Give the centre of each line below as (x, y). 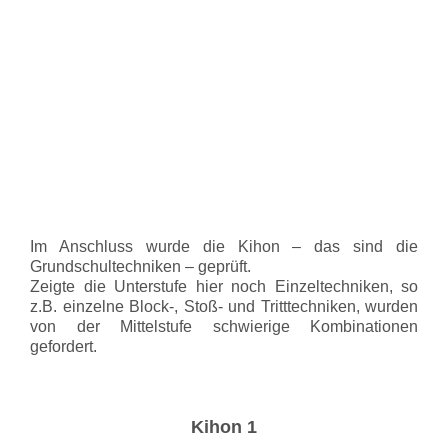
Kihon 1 (224, 427)
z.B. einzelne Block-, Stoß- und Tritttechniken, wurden (224, 306)
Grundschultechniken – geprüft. (140, 266)
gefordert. (63, 346)
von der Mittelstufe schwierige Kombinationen (224, 326)
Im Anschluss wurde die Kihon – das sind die (224, 246)
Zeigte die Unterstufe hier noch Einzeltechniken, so (224, 286)
